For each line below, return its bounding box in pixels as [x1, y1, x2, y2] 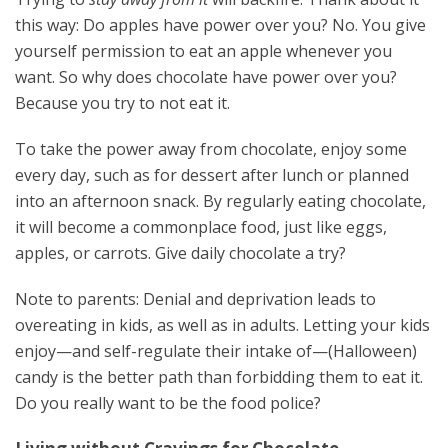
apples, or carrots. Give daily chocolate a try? [15, 242, 346, 264]
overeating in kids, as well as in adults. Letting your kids [15, 314, 430, 336]
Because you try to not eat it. [15, 92, 230, 114]
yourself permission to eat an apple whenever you [15, 40, 392, 62]
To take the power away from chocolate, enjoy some [15, 138, 407, 160]
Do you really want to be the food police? [15, 392, 321, 414]
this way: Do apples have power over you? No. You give [15, 14, 426, 36]
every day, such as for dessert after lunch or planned [15, 164, 409, 186]
